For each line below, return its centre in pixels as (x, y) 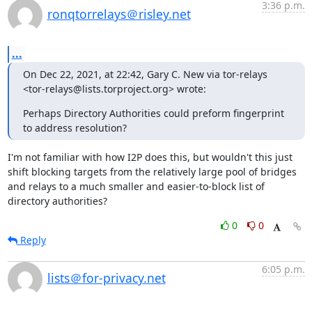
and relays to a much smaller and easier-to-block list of (136, 186)
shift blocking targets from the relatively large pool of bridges (152, 172)
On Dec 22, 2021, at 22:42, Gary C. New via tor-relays (145, 74)
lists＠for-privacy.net (106, 278)
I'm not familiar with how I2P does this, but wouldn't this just (150, 157)
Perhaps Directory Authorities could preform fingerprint (153, 113)
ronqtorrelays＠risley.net (119, 14)
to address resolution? (75, 128)
